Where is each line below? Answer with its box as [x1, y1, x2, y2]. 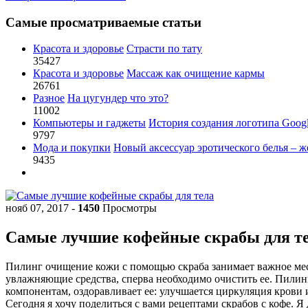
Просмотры [100, 202, 157, 214]
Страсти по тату [126, 43, 202, 55]
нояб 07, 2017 [5, 202, 71, 214]
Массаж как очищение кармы [126, 67, 265, 80]
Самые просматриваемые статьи [5, 14, 201, 30]
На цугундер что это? [67, 92, 168, 104]
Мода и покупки [33, 142, 111, 154]
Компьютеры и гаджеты [33, 117, 146, 129]
